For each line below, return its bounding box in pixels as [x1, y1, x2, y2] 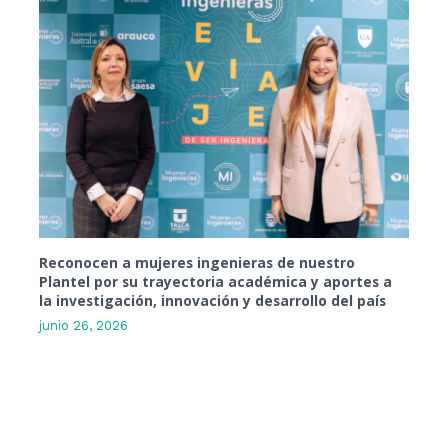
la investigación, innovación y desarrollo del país [39, 290, 387, 310]
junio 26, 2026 [39, 318, 129, 334]
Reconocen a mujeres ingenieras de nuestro [39, 252, 356, 272]
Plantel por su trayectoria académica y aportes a [39, 271, 393, 291]
